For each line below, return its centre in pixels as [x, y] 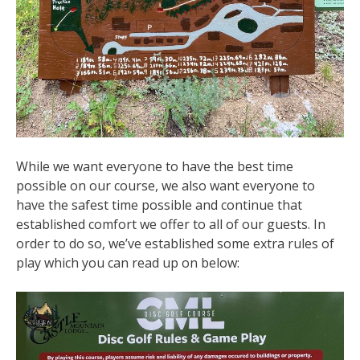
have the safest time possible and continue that [159, 205]
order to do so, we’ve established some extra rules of [175, 244]
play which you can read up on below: [128, 263]
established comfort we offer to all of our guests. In [171, 225]
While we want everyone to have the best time [155, 167]
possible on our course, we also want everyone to [166, 186]
